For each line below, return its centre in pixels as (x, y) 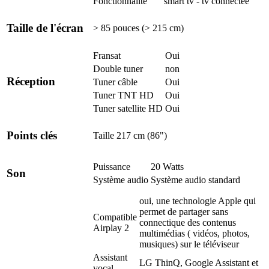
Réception (31, 82)
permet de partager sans (184, 211)
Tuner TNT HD (123, 95)
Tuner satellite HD (128, 108)
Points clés (32, 136)
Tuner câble (115, 82)
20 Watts (167, 166)
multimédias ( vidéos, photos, (195, 233)
